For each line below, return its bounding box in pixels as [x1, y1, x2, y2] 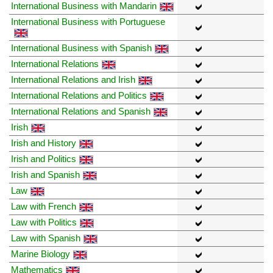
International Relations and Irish [11, 74, 135, 85]
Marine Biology [11, 249, 70, 260]
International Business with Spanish [11, 43, 152, 54]
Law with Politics [11, 217, 77, 228]
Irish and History [11, 138, 76, 149]
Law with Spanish [11, 233, 80, 244]
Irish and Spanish [11, 169, 80, 180]
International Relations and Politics [11, 90, 147, 101]
